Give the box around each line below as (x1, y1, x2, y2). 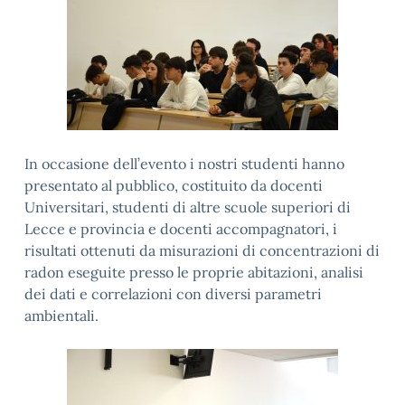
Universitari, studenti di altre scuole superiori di (24, 198, 351, 216)
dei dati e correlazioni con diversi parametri (24, 285, 322, 303)
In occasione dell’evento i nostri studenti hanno (24, 155, 344, 173)
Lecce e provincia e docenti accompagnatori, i (24, 220, 337, 238)
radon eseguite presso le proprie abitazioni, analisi (24, 263, 363, 281)
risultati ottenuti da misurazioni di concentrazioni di (24, 241, 380, 259)
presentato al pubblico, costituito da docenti (24, 176, 323, 194)
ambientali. (24, 306, 99, 325)
